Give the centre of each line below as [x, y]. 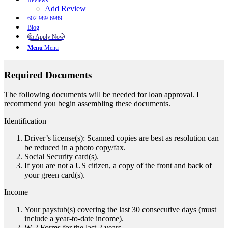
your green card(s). [55, 175]
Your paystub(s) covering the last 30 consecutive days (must [120, 210]
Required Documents [48, 75]
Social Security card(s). [62, 157]
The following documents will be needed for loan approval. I [102, 95]
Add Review [65, 8]
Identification [25, 121]
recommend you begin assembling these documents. [87, 104]
